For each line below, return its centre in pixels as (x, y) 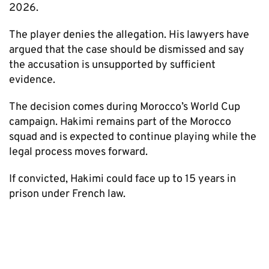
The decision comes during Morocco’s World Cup (125, 107)
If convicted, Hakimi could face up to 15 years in (122, 179)
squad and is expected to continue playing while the (133, 137)
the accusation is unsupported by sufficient (112, 65)
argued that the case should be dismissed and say (127, 50)
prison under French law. (67, 194)
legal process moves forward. (78, 152)
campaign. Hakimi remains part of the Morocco (120, 122)
